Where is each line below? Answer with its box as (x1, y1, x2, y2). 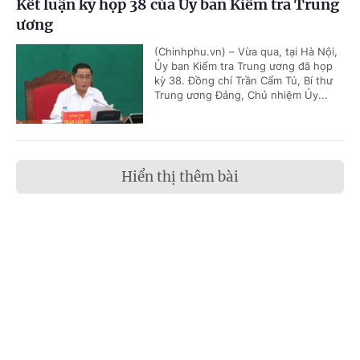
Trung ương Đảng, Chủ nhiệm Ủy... (154, 88, 328, 101)
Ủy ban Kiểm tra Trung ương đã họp (154, 59, 333, 72)
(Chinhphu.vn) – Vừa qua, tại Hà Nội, (154, 45, 337, 58)
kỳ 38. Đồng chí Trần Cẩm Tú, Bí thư (154, 74, 333, 87)
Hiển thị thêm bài (121, 168, 239, 186)
